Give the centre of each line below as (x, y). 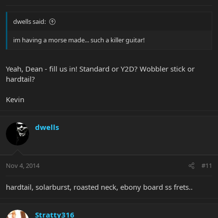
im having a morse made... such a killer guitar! (79, 40)
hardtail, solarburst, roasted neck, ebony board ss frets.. (99, 187)
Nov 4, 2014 (23, 166)
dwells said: (29, 22)
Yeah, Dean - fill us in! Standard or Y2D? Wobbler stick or (100, 68)
